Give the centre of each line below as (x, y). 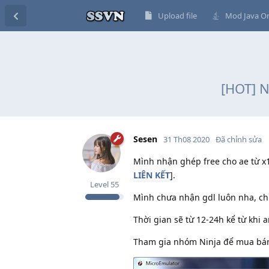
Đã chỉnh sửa (239, 139)
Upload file (177, 16)
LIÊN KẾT (152, 175)
